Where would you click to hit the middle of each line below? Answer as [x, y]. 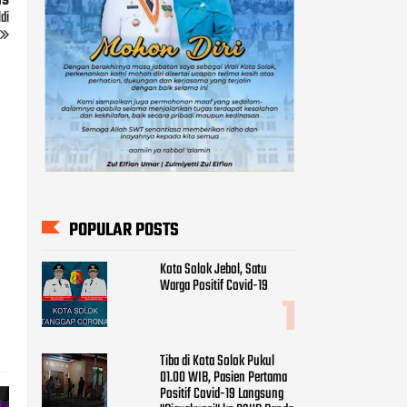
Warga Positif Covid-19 [214, 287]
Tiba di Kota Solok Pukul [217, 361]
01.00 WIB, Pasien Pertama [223, 377]
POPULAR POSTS [124, 230]
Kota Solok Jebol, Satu [213, 270]
